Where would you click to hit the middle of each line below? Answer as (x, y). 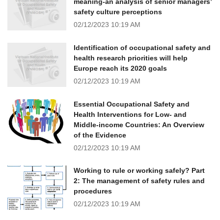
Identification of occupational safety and (142, 47)
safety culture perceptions (118, 12)
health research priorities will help (131, 58)
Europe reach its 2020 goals (120, 68)
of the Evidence (100, 135)
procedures (93, 191)
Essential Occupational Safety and (132, 104)
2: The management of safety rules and (139, 180)
